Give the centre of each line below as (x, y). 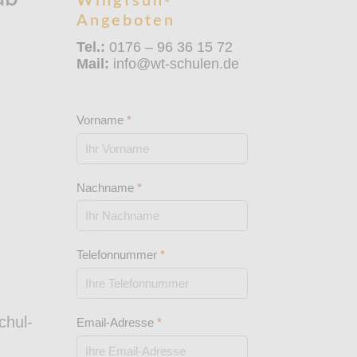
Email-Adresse (117, 323)
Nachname (107, 187)
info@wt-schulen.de (174, 63)
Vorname (102, 120)
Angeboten (126, 20)
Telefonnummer (118, 255)
